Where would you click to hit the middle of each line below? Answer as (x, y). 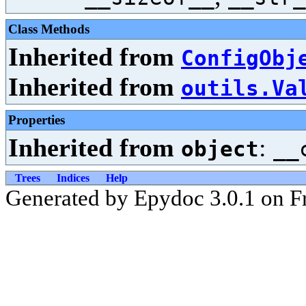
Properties (37, 120)
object (220, 149)
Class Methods (49, 29)
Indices (73, 178)
